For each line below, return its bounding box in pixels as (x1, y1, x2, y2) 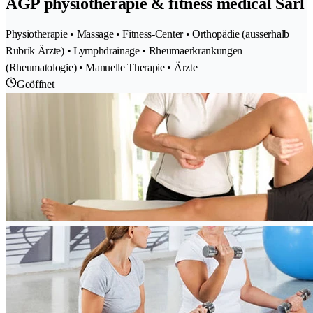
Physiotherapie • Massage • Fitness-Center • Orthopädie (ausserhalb (6, 28, 289, 41)
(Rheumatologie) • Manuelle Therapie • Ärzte (6, 61, 198, 74)
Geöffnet (17, 78, 54, 91)
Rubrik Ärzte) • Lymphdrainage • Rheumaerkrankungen (6, 45, 242, 57)
